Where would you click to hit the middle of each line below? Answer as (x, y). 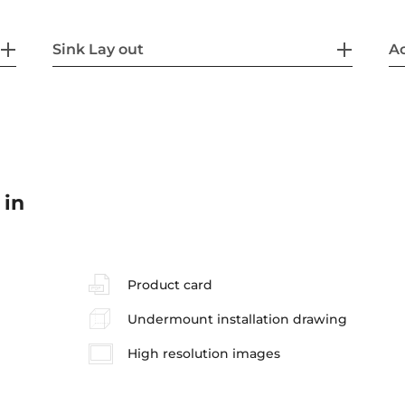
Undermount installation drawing (237, 319)
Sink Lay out (99, 49)
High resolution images (203, 354)
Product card (170, 284)
